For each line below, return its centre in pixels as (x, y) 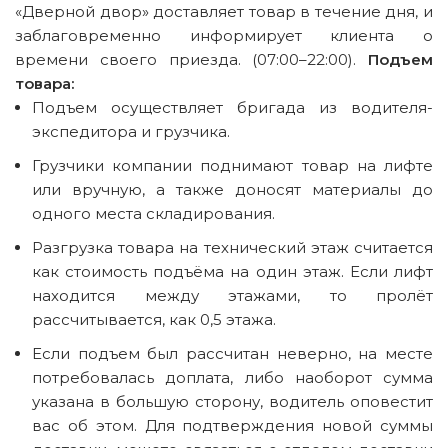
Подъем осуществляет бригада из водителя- (232, 107)
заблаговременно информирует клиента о (224, 35)
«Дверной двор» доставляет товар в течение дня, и (224, 11)
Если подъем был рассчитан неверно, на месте (232, 353)
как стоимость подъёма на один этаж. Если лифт (232, 271)
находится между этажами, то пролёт (232, 295)
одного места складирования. (153, 213)
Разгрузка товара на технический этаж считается (232, 247)
